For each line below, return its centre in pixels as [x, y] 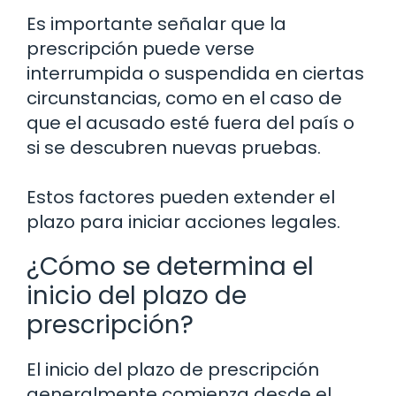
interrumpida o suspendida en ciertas [195, 74]
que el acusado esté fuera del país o [190, 123]
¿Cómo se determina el [170, 267]
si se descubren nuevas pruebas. [174, 148]
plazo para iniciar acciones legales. [183, 222]
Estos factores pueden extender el [181, 198]
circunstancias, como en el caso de [184, 99]
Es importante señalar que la [156, 24]
